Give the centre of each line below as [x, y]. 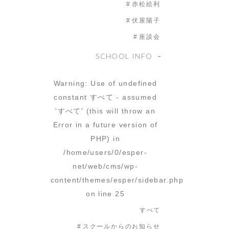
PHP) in [105, 139]
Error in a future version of [105, 125]
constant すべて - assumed [105, 97]
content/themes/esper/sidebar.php [117, 180]
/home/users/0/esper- [106, 152]
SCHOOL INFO [124, 56]
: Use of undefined [121, 83]
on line [101, 194]
